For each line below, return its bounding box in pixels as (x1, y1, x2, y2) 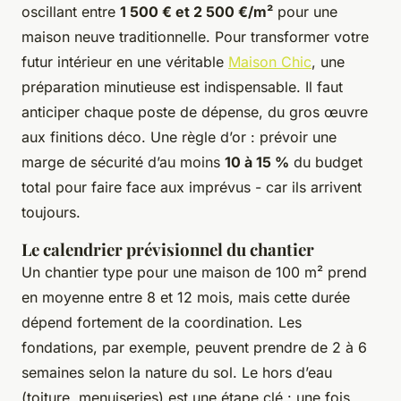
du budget (289, 153, 363, 172)
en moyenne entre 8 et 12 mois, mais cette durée (21, 288, 350, 307)
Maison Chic (228, 53, 311, 72)
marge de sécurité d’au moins (21, 153, 225, 172)
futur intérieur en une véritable (21, 53, 228, 72)
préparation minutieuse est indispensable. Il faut (21, 78, 343, 97)
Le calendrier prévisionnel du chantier (21, 238, 314, 261)
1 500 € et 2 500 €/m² (120, 3, 273, 21)
